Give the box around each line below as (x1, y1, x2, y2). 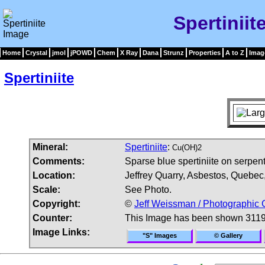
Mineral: (33, 141, 68, 152)
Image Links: (33, 227, 90, 237)
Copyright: (33, 198, 80, 209)
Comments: (33, 156, 85, 166)
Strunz (163, 49, 184, 56)
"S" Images (143, 231, 177, 239)
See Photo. (125, 184, 172, 195)
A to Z (225, 49, 244, 56)
